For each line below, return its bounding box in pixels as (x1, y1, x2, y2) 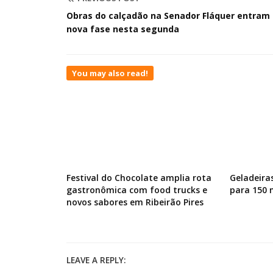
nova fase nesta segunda (66, 23, 179, 35)
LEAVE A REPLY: (66, 255, 126, 266)
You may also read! (72, 68, 148, 79)
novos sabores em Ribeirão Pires (66, 196, 204, 208)
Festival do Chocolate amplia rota (66, 172, 211, 184)
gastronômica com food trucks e (66, 184, 207, 196)
